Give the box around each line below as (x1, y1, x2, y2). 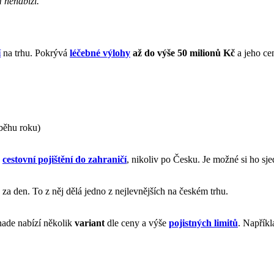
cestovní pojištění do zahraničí (2, 154, 127, 165)
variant (75, 217, 107, 228)
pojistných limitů (169, 217, 238, 228)
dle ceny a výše (107, 217, 169, 228)
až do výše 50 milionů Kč (133, 47, 235, 58)
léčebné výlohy (70, 47, 130, 58)
